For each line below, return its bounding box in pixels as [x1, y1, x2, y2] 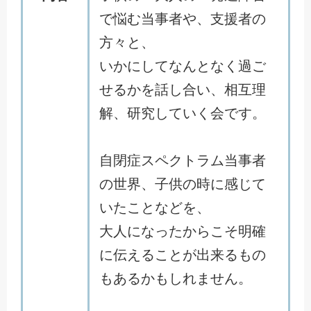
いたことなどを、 [99, 200, 210, 215]
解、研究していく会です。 [99, 106, 266, 121]
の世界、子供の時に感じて [99, 176, 266, 192]
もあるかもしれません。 [99, 271, 252, 286]
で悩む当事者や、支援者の [99, 11, 266, 26]
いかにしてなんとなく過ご [99, 58, 266, 74]
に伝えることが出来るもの [99, 247, 266, 262]
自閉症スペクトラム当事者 [99, 153, 266, 168]
